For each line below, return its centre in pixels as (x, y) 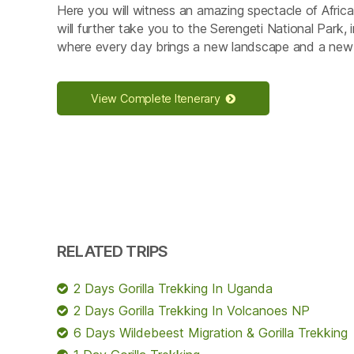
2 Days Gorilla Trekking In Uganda (173, 288)
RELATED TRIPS (113, 251)
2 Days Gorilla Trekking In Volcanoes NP (192, 310)
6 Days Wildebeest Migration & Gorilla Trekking (211, 332)
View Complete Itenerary (156, 98)
